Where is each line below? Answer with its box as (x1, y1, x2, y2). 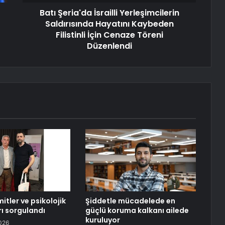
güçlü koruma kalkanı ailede (85, 205, 189, 215)
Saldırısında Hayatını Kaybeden (45, 18, 174, 30)
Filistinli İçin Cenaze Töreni (55, 29, 163, 41)
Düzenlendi (86, 40, 132, 52)
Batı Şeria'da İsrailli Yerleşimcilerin (39, 7, 179, 19)
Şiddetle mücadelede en (85, 195, 175, 206)
